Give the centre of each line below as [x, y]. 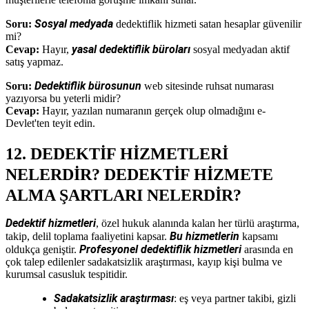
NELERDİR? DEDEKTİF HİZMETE [139, 174]
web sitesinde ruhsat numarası [208, 86]
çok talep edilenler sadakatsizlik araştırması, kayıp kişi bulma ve [144, 261]
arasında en [267, 249]
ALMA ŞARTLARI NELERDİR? [123, 195]
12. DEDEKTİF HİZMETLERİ [117, 153]
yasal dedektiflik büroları [131, 49]
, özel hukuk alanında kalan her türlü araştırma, [198, 223]
